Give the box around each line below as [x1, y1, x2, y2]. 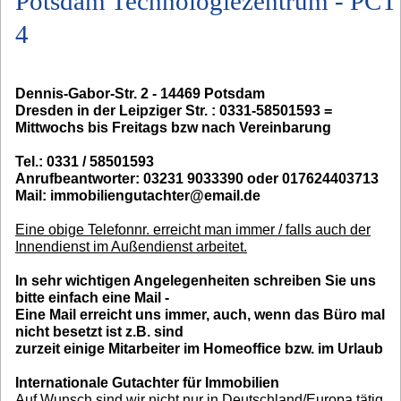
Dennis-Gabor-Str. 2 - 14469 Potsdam [15, 86, 265, 102]
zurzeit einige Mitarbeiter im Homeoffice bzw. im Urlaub [15, 341, 383, 357]
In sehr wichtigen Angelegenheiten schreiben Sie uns [15, 273, 376, 289]
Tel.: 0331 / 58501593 [15, 154, 154, 170]
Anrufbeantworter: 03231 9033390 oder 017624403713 [15, 171, 379, 187]
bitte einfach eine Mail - [15, 290, 169, 306]
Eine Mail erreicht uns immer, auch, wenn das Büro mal [15, 307, 385, 323]
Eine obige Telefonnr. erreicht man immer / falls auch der [15, 222, 371, 238]
